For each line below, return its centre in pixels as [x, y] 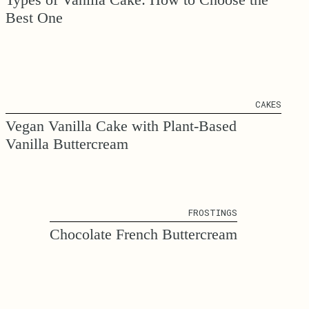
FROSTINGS [213, 212]
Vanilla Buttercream [67, 143]
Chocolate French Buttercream [143, 234]
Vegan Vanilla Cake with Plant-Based [121, 126]
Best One [34, 17]
